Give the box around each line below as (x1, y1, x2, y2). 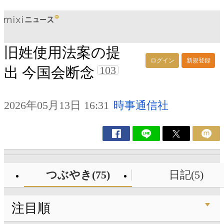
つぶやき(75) (45, 168, 110, 181)
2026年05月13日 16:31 (4, 99, 109, 112)
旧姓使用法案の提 (4, 44, 120, 61)
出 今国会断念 (4, 64, 94, 81)
